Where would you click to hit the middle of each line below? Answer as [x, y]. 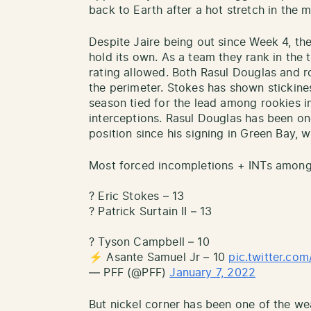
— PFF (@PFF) [129, 273]
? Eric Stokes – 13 [137, 196]
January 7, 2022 [213, 273]
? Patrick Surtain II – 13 [151, 212]
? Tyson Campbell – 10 [149, 242]
